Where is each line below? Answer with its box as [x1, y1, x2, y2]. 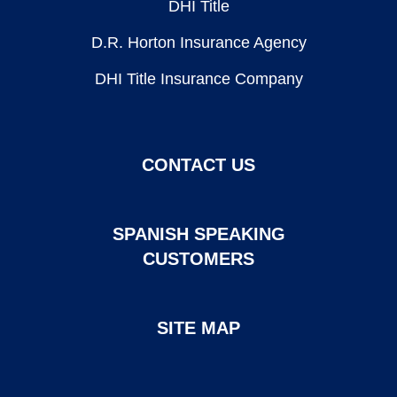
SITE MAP [157, 318, 240, 338]
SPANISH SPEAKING [112, 224, 285, 244]
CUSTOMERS [143, 249, 254, 269]
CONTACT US [142, 155, 255, 175]
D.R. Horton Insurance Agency [90, 34, 307, 51]
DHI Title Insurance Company [94, 70, 303, 88]
